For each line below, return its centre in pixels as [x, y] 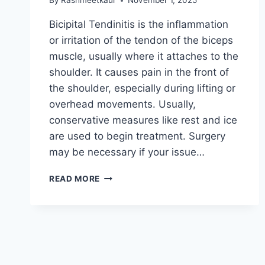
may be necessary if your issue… [127, 152]
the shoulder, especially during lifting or [142, 88]
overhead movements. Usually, [122, 104]
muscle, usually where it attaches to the [144, 56]
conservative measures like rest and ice [143, 120]
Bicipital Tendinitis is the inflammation [139, 25]
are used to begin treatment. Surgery [137, 136]
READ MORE [75, 179]
